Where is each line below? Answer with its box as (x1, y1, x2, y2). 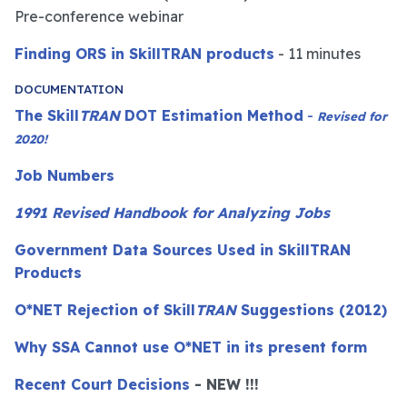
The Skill (15, 105, 79, 124)
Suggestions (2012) (236, 300, 387, 319)
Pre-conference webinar (15, 6, 184, 25)
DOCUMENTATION (15, 81, 124, 96)
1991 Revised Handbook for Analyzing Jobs (15, 203, 330, 222)
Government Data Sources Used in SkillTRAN (15, 240, 351, 259)
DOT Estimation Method (120, 105, 303, 124)
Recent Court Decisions (15, 374, 190, 393)
